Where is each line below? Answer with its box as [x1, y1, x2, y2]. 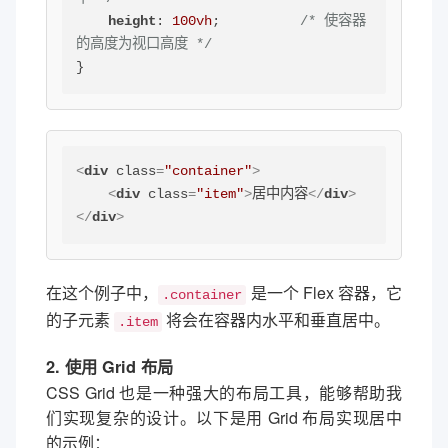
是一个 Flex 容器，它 [246, 280, 402, 304]
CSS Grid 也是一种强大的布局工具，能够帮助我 [46, 380, 402, 404]
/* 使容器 [300, 13, 367, 30]
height [108, 13, 157, 30]
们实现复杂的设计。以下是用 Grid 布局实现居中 [46, 405, 402, 429]
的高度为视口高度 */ [76, 36, 213, 53]
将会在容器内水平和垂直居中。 [162, 307, 390, 331]
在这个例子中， [46, 280, 159, 304]
